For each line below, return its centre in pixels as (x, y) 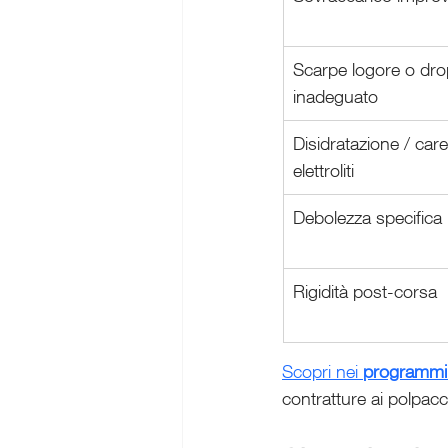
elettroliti (323, 170)
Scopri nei (322, 371)
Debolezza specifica (367, 217)
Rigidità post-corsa (365, 291)
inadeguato (335, 96)
